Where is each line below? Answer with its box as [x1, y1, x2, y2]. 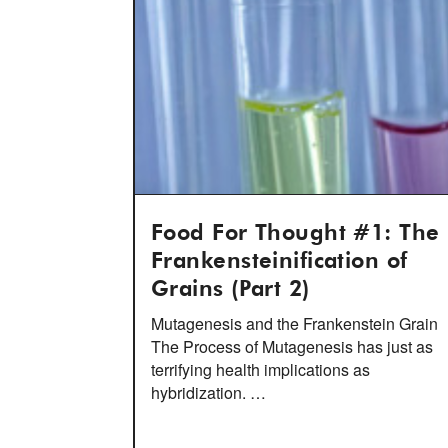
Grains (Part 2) [151, 279, 310, 301]
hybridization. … [151, 381, 266, 404]
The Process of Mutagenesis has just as [151, 335, 433, 358]
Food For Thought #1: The [151, 223, 440, 245]
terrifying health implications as [151, 358, 370, 381]
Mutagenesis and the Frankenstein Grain [151, 312, 438, 335]
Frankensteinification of [151, 251, 408, 273]
